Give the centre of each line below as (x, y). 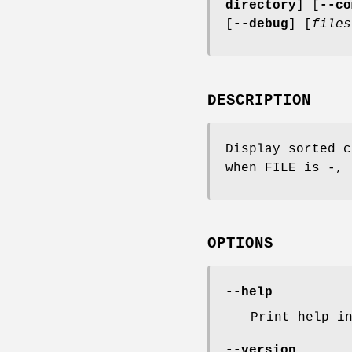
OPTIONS (240, 244)
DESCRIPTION (259, 100)
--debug (261, 24)
